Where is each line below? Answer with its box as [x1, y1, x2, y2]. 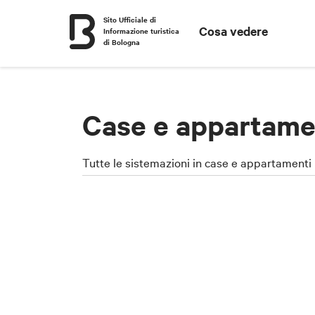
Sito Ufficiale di [103, 14, 156, 25]
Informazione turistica [103, 25, 179, 36]
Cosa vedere [199, 22, 269, 39]
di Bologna [103, 37, 140, 47]
